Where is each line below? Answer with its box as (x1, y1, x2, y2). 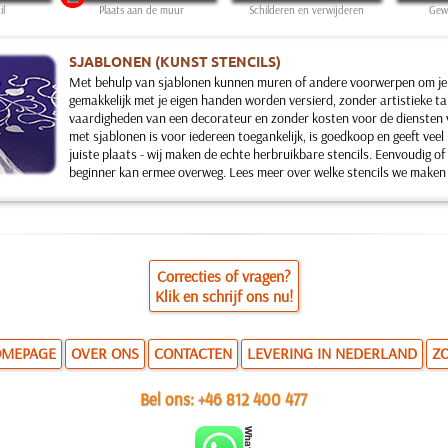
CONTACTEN (153, 343, 232, 363)
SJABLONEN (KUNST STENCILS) (68, 52, 281, 70)
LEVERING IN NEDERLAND (246, 343, 417, 363)
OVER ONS (70, 343, 139, 363)
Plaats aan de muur (98, 3, 184, 17)
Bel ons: (140, 388, 199, 409)
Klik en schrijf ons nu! (154, 286, 293, 306)
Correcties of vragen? (156, 266, 291, 286)
